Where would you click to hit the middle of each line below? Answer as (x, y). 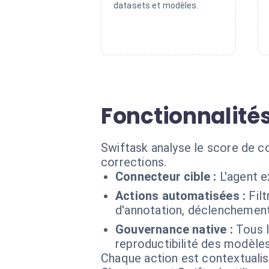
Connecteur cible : (166, 177)
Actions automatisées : (181, 196)
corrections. (134, 162)
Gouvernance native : (174, 229)
